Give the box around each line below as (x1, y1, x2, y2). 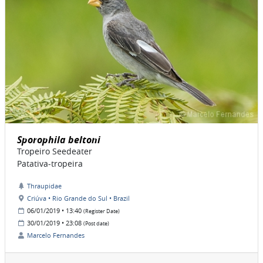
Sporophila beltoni (17, 133, 100, 147)
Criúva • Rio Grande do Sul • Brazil (27, 194, 130, 203)
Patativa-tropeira (17, 158, 83, 170)
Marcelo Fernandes (27, 231, 85, 240)
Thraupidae (27, 181, 62, 191)
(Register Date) (83, 208, 120, 215)
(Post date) (83, 220, 109, 228)
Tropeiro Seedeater (17, 146, 92, 157)
